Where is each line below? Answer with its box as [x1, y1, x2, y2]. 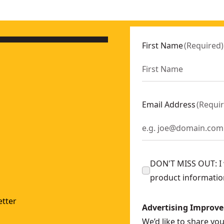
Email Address [142, 99, 195, 110]
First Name [142, 40, 183, 51]
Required [186, 40, 221, 51]
